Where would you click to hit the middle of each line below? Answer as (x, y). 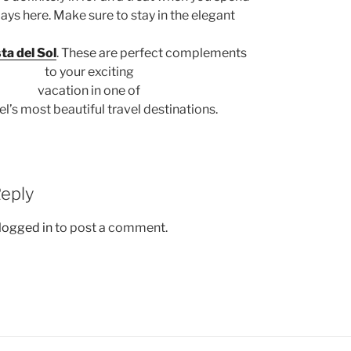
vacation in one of (89, 91)
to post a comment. (110, 227)
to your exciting (89, 72)
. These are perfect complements (152, 53)
